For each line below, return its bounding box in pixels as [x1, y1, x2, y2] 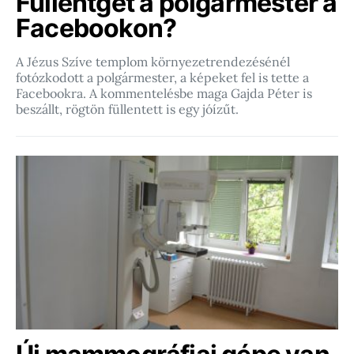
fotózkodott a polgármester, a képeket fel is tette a [16, 70, 309, 85]
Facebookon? [16, 13, 177, 43]
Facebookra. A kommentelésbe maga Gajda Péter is [16, 85, 312, 101]
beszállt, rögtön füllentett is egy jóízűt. [16, 101, 239, 117]
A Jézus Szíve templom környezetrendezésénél [16, 54, 290, 70]
